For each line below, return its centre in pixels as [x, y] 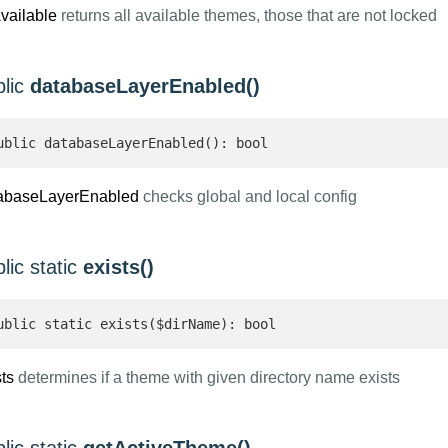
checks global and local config [247, 196]
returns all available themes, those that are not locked [246, 15]
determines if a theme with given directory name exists [206, 377]
